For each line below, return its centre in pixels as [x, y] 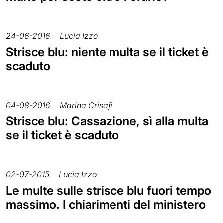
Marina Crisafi [86, 105]
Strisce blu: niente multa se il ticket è [107, 52]
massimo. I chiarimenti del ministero [106, 205]
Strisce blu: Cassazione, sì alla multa [107, 121]
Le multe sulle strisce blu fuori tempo [109, 191]
